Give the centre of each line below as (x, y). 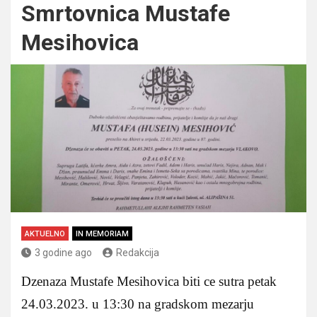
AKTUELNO (45, 234)
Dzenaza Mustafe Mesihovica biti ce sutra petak (149, 281)
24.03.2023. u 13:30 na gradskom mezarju (138, 304)
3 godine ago (63, 252)
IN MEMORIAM (102, 234)
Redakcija (138, 252)
